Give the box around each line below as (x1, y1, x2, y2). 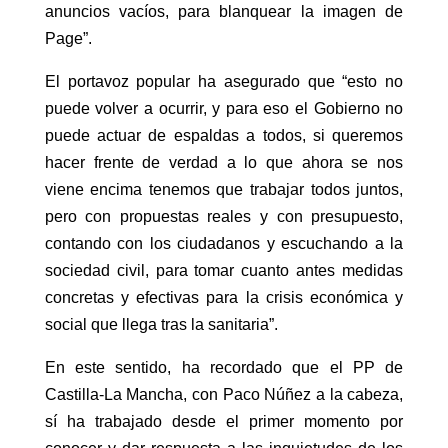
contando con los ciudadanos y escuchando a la (44, 235, 404, 252)
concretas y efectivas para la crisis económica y (44, 289, 404, 306)
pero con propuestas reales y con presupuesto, (44, 208, 404, 225)
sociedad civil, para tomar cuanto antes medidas (44, 262, 404, 279)
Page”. (44, 30, 92, 47)
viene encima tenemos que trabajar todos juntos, (44, 181, 404, 198)
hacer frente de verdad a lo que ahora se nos (44, 154, 404, 171)
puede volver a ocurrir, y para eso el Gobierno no (44, 100, 404, 117)
